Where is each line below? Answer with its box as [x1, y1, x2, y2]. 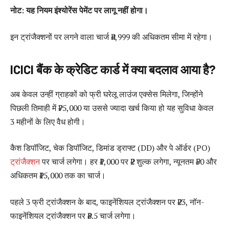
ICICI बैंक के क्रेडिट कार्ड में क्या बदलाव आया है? [10, 61, 216, 77]
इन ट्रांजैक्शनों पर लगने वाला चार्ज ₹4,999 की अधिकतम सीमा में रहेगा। [10, 31, 213, 42]
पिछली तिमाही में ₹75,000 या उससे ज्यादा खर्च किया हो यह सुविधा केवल [10, 102, 214, 113]
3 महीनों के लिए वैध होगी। [10, 116, 85, 127]
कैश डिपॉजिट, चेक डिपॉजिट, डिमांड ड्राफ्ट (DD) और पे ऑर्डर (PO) [10, 142, 210, 154]
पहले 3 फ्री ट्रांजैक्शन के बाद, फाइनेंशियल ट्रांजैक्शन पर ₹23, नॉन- [10, 196, 204, 208]
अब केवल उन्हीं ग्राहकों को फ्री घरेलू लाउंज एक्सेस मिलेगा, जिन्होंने [10, 88, 203, 100]
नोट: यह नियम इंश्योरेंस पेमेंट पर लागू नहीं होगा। [10, 5, 148, 16]
